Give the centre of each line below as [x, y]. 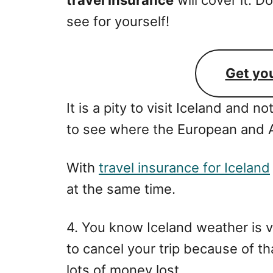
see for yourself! [118, 21]
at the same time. [121, 189]
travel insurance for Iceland [184, 167]
